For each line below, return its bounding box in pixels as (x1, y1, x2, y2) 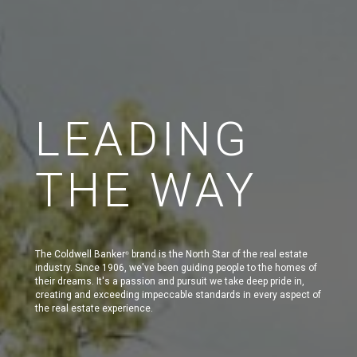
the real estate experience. (35, 303, 153, 314)
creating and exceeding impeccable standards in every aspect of (35, 289, 321, 300)
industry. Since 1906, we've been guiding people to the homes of (35, 262, 317, 273)
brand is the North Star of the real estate (129, 249, 308, 260)
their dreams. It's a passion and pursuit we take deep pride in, (35, 276, 304, 287)
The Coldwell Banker (35, 249, 125, 260)
